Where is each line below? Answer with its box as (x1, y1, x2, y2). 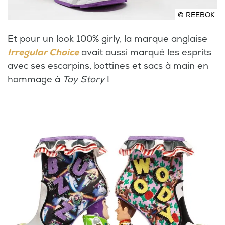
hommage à (8, 74, 63, 86)
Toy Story (63, 74, 104, 86)
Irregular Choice (8, 47, 79, 59)
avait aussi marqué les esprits (79, 47, 211, 59)
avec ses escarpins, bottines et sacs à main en (8, 60, 208, 72)
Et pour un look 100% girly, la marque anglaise (8, 33, 207, 45)
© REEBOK (178, 11, 215, 20)
